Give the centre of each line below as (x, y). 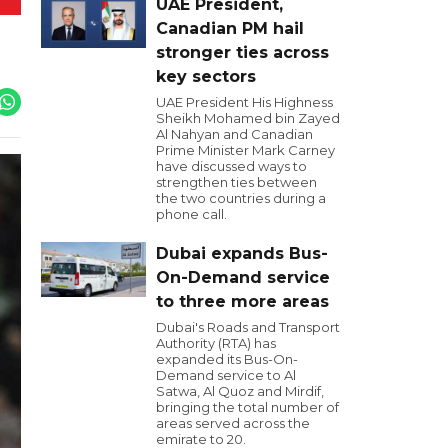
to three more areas (242, 301)
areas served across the (233, 423)
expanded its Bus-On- (227, 359)
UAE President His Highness (244, 102)
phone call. (191, 214)
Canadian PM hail (230, 28)
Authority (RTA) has (216, 343)
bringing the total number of (247, 407)
